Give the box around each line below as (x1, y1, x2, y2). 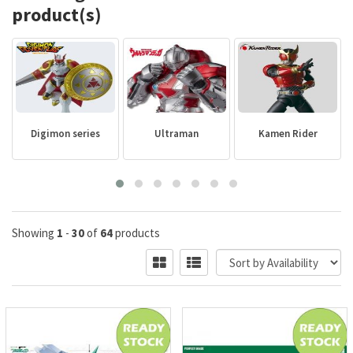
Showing (12, 225, 57, 240)
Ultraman (154, 127, 199, 140)
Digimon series (31, 127, 100, 140)
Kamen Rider (258, 127, 318, 140)
